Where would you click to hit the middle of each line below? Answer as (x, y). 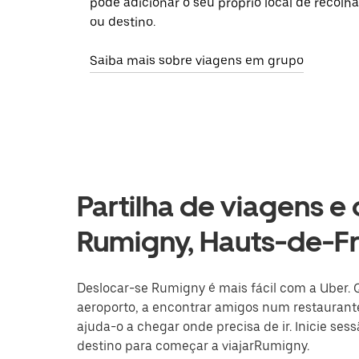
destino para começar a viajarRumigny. (193, 346)
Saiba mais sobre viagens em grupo (197, 61)
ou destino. (123, 22)
